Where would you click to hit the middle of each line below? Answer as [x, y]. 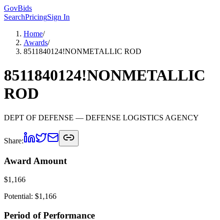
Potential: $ [21, 196]
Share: [14, 140]
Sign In [58, 17]
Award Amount [35, 161]
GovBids [18, 8]
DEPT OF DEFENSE [39, 117]
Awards [36, 42]
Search [14, 17]
